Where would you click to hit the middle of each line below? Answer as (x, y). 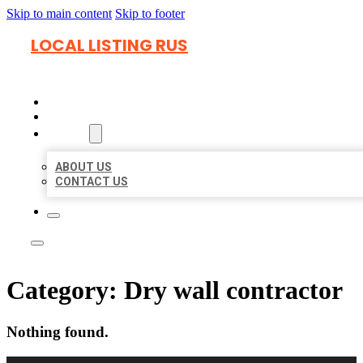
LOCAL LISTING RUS (109, 45)
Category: (65, 290)
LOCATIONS (82, 117)
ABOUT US (83, 167)
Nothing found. (58, 331)
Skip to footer (150, 13)
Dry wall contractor (233, 290)
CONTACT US (92, 181)
